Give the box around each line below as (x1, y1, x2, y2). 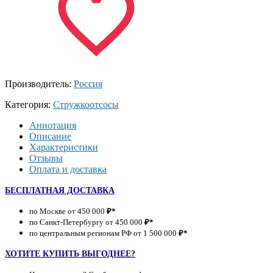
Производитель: (5, 78, 74, 89)
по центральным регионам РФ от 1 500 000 (29, 228, 179, 238)
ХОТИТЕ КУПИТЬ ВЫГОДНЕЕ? (5, 249, 135, 258)
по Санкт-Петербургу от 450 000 (29, 217, 144, 227)
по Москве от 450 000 (29, 206, 107, 216)
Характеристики (29, 141, 98, 152)
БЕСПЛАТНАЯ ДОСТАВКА (5, 185, 115, 195)
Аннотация (29, 119, 76, 130)
